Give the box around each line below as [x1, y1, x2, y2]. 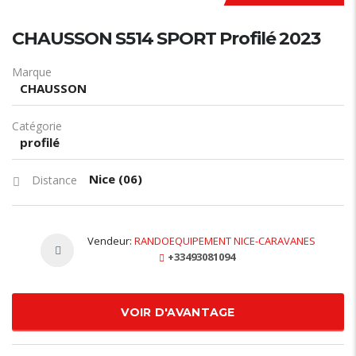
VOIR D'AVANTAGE [121, 304, 235, 319]
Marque [12, 64, 52, 79]
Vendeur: [87, 233, 134, 248]
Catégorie [12, 118, 62, 133]
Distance [32, 172, 77, 188]
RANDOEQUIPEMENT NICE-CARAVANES [134, 233, 315, 248]
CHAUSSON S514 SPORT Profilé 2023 [12, 27, 320, 49]
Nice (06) [89, 170, 142, 187]
